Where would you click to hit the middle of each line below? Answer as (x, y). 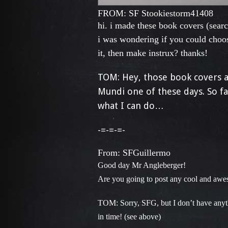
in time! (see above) (129, 217)
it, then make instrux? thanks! (153, 53)
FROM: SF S (122, 13)
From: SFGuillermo (134, 153)
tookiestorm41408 (180, 13)
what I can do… (131, 106)
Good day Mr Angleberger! (142, 165)
